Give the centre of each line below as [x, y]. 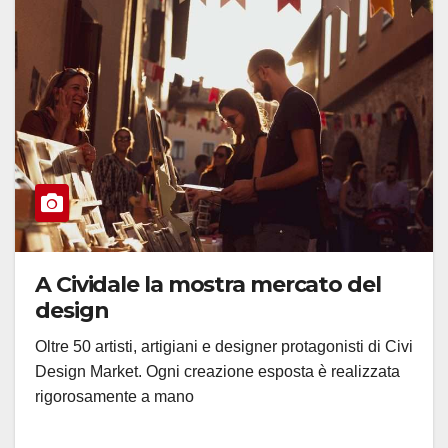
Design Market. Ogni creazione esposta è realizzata [217, 371]
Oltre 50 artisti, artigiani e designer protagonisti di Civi [224, 346]
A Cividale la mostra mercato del [208, 284]
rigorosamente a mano [114, 396]
